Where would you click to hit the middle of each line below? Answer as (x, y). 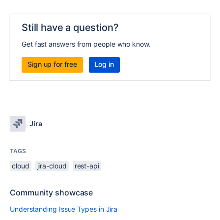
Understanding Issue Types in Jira (64, 209)
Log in (104, 64)
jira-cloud (52, 166)
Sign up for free (52, 64)
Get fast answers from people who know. (86, 44)
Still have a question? (70, 27)
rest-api (87, 166)
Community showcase (52, 192)
